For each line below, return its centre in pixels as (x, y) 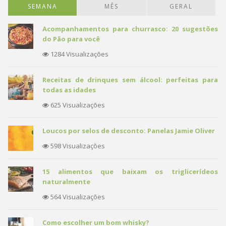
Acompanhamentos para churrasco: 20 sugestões (130, 29)
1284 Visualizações (79, 54)
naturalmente (66, 182)
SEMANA (42, 6)
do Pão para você (71, 39)
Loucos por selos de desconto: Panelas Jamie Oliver (129, 131)
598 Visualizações (77, 146)
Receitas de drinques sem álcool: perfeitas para (130, 80)
